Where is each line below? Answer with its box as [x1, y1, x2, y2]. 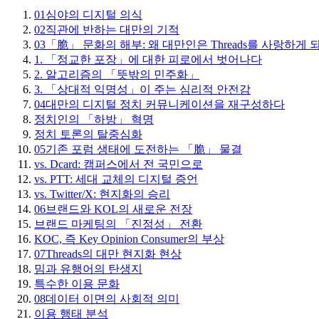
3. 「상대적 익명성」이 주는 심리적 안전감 [34, 83, 251, 96]
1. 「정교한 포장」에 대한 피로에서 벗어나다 [34, 53, 262, 66]
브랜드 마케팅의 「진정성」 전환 [34, 218, 202, 231]
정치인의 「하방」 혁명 [34, 113, 154, 126]
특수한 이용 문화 [34, 278, 120, 291]
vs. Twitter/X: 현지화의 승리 [34, 188, 170, 201]
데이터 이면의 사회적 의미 [46, 293, 179, 305]
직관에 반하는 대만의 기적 [46, 23, 179, 36]
